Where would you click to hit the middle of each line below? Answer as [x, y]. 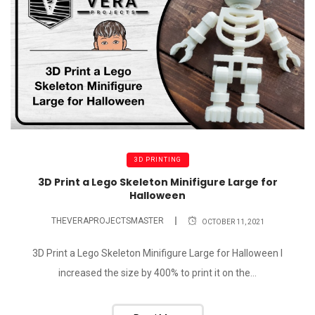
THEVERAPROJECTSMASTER [107, 220]
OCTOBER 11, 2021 [233, 221]
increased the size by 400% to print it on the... [157, 273]
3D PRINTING [157, 160]
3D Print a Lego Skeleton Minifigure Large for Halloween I [157, 253]
